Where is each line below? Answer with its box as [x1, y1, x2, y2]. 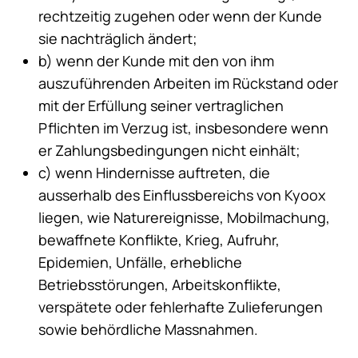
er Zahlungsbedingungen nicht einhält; [38, 141, 300, 161]
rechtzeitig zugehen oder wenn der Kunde [38, 6, 322, 26]
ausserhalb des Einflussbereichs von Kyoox [38, 185, 325, 205]
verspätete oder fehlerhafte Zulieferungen [38, 297, 323, 317]
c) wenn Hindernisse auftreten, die [38, 163, 270, 183]
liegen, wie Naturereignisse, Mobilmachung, [38, 208, 330, 228]
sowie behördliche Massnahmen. [38, 320, 258, 340]
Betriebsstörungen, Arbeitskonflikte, [38, 275, 281, 295]
